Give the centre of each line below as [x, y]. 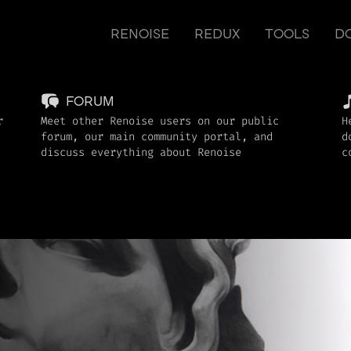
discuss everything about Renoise [141, 152]
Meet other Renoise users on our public [160, 121]
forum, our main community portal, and [157, 136]
